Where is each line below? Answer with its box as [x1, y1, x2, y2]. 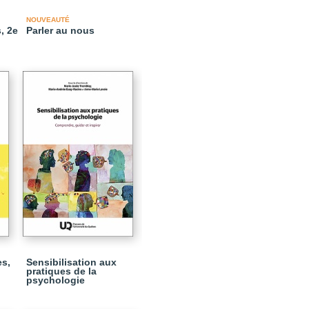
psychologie [26, 275, 85, 286]
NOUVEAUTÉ [26, 16, 70, 23]
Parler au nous [26, 25, 94, 36]
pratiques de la [26, 266, 97, 277]
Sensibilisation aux [26, 257, 117, 268]
